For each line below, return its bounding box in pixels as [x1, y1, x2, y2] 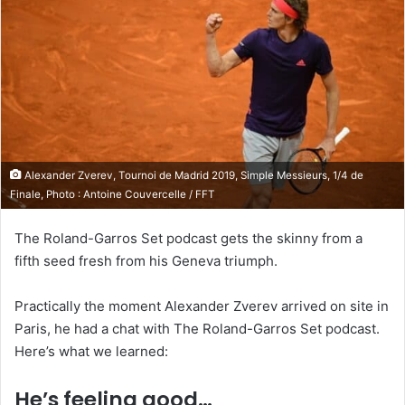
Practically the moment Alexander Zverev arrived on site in [14, 297, 389, 316]
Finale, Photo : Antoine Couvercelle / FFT [10, 188, 215, 202]
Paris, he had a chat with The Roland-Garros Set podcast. [14, 320, 380, 338]
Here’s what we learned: [14, 343, 168, 361]
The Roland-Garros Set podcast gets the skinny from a [14, 230, 363, 248]
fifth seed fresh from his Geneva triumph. [14, 252, 278, 270]
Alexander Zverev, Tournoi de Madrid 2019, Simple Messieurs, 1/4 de [22, 169, 363, 183]
